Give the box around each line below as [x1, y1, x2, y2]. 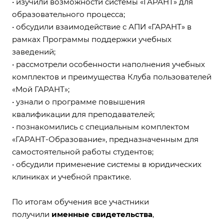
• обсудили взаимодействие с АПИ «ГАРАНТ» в [12, 22, 191, 32]
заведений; [12, 47, 55, 57]
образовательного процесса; [12, 9, 125, 19]
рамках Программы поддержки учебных [12, 34, 171, 44]
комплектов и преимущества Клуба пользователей [12, 72, 211, 82]
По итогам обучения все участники [12, 197, 149, 207]
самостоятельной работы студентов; [12, 147, 153, 157]
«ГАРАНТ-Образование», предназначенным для [12, 134, 198, 144]
